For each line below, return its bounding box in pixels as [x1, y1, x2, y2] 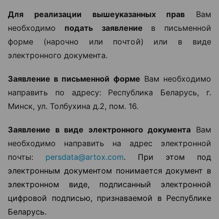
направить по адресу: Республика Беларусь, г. [8, 88, 211, 97]
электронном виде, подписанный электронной [8, 179, 211, 189]
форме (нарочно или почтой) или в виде [8, 37, 211, 46]
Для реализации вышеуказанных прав [8, 9, 185, 19]
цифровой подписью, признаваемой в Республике [8, 193, 211, 203]
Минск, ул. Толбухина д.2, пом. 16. [8, 101, 138, 111]
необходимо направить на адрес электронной [8, 138, 211, 148]
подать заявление [65, 23, 151, 33]
